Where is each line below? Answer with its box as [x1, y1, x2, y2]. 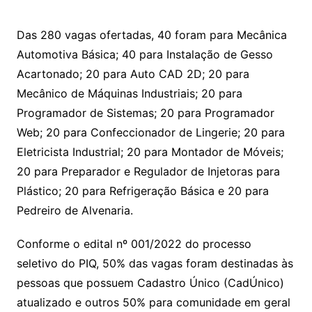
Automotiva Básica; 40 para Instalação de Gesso [16, 47, 273, 62]
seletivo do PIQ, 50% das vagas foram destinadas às [16, 256, 293, 271]
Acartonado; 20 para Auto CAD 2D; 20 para [16, 67, 249, 81]
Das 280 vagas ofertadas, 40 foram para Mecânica [16, 28, 287, 42]
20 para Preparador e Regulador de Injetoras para [16, 164, 280, 179]
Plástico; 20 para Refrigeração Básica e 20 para [16, 184, 269, 198]
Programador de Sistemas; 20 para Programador [16, 106, 274, 120]
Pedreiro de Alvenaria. [16, 203, 133, 218]
